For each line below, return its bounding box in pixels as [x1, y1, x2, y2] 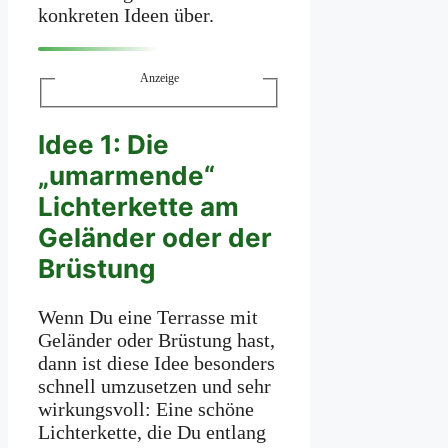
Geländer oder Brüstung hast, [38, 328, 275, 351]
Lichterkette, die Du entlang [38, 420, 266, 443]
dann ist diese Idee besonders [38, 351, 275, 374]
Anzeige [139, 71, 179, 86]
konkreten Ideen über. [38, 4, 214, 27]
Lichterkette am [38, 191, 239, 223]
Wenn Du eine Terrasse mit [38, 305, 258, 328]
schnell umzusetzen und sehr [38, 374, 271, 397]
